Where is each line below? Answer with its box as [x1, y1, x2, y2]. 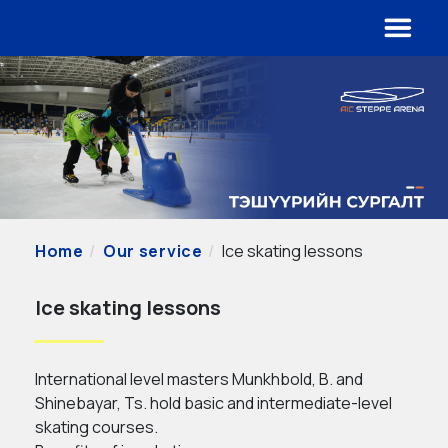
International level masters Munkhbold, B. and [35, 368, 363, 391]
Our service [102, 240, 203, 263]
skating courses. [35, 416, 158, 439]
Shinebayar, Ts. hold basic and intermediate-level [35, 392, 392, 415]
